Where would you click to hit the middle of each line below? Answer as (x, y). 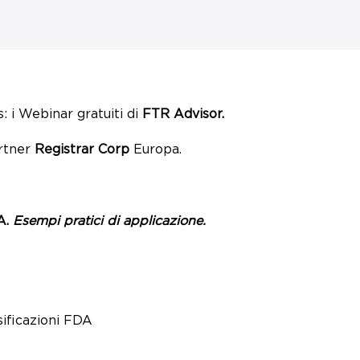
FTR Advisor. (183, 114)
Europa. (155, 150)
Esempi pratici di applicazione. (109, 221)
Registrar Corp (82, 150)
